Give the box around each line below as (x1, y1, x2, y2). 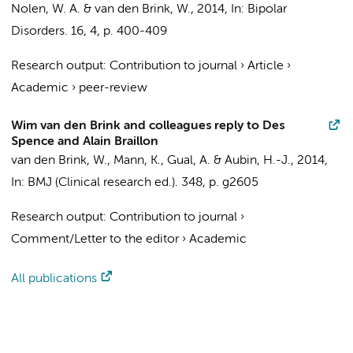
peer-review (79, 82, 147, 95)
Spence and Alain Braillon (11, 136, 158, 148)
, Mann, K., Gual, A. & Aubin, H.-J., (107, 154, 297, 167)
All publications (11, 273, 97, 285)
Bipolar (247, 3, 287, 16)
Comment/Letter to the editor (11, 233, 179, 246)
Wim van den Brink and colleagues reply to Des (11, 120, 284, 132)
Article (247, 60, 284, 72)
